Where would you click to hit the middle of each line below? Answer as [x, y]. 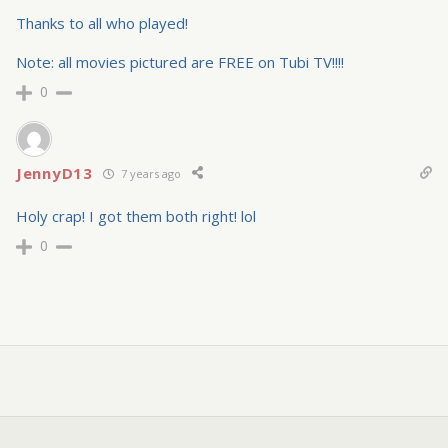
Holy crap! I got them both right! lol [136, 216]
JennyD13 [54, 173]
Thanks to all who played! [102, 23]
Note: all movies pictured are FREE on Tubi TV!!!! [180, 62]
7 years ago [149, 173]
